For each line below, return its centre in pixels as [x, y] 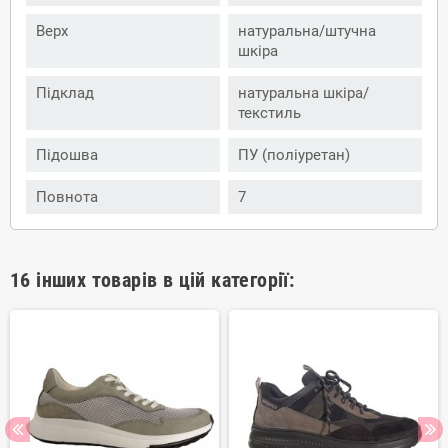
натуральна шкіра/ [303, 93]
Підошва [67, 155]
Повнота [67, 197]
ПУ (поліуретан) [294, 155]
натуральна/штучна [307, 31]
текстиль [269, 113]
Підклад [65, 93]
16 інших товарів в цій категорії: [152, 280]
